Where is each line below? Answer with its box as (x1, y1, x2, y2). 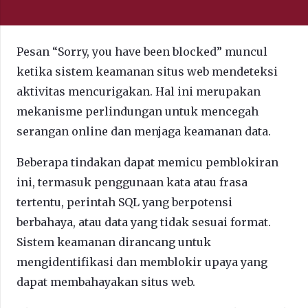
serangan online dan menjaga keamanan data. (16, 124, 271, 138)
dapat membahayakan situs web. (16, 274, 195, 289)
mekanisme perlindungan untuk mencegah (16, 104, 258, 118)
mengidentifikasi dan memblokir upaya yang (16, 254, 267, 269)
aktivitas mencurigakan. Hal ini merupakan (16, 84, 261, 98)
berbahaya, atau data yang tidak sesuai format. (16, 214, 271, 229)
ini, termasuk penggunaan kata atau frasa (16, 175, 247, 189)
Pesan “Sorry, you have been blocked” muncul (16, 44, 267, 58)
